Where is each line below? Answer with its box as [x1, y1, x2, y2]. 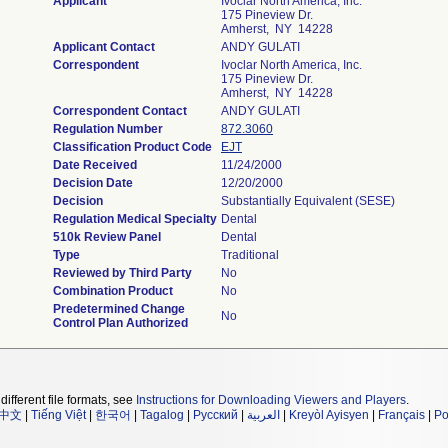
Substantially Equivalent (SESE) [221, 194, 395, 208]
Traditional [221, 248, 279, 262]
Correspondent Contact [53, 104, 187, 118]
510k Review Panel [53, 230, 161, 244]
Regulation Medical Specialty [53, 212, 217, 226]
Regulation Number [53, 122, 163, 136]
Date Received [53, 158, 137, 172]
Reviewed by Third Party [53, 266, 192, 280]
